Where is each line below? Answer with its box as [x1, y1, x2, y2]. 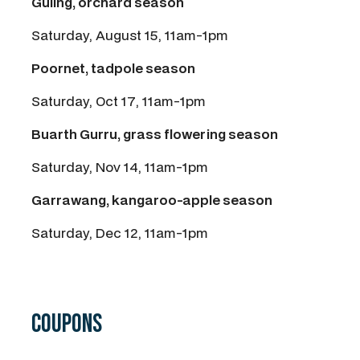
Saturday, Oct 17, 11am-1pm [31, 92, 206, 111]
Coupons [31, 309, 102, 341]
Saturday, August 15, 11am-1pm [31, 26, 228, 45]
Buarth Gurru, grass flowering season [31, 125, 278, 144]
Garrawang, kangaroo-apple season [31, 190, 272, 210]
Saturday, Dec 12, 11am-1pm [31, 223, 208, 243]
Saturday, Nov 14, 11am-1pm [31, 157, 208, 177]
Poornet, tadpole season [31, 59, 195, 78]
